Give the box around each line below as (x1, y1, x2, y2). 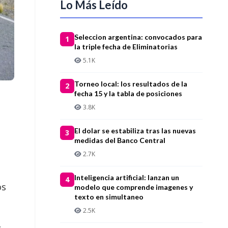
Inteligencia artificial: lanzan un (74, 173, 179, 182)
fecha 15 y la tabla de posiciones (74, 89, 182, 98)
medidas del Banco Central (74, 135, 165, 145)
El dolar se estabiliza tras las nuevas (74, 126, 196, 135)
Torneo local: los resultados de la (74, 79, 187, 88)
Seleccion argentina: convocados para (74, 32, 202, 41)
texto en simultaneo (74, 192, 144, 201)
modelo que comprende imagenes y (74, 182, 193, 191)
